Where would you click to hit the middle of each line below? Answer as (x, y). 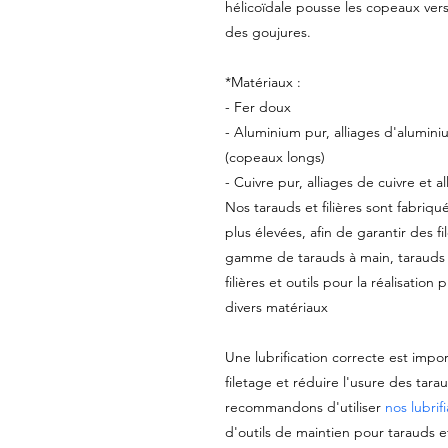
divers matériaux (276, 307)
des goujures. (267, 32)
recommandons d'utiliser (304, 407)
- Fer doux (257, 107)
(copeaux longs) (274, 157)
